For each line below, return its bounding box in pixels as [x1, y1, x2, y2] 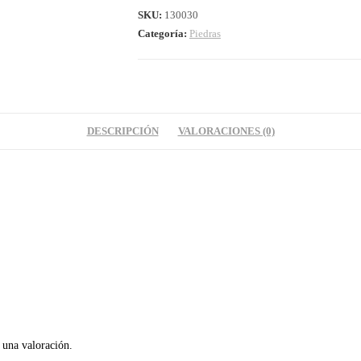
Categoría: [137, 27, 189, 39]
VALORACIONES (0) [177, 125, 275, 137]
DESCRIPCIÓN [86, 125, 159, 137]
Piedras [189, 27, 221, 39]
